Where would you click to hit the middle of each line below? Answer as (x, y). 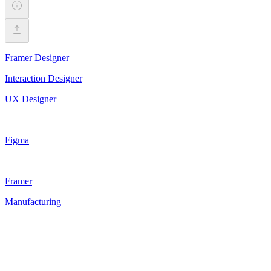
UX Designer (31, 99)
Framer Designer (37, 57)
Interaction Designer (44, 78)
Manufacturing (33, 201)
